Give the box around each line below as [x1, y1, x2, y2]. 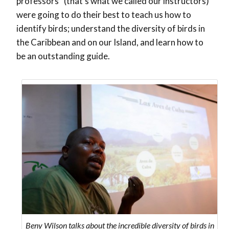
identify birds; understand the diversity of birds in [16, 23, 205, 34]
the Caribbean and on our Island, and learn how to [16, 37, 203, 48]
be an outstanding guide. [16, 51, 110, 62]
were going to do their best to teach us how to [16, 9, 191, 20]
